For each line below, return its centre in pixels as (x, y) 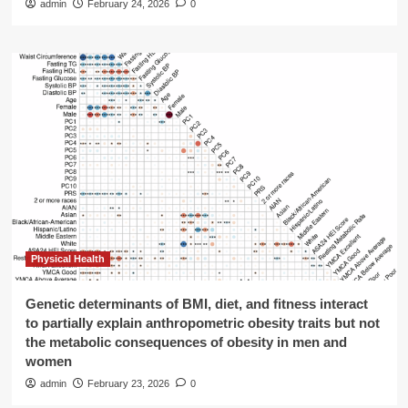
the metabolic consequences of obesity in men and (186, 342)
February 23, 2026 (128, 384)
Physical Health (67, 259)
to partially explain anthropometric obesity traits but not (202, 323)
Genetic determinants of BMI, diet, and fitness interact (196, 304)
